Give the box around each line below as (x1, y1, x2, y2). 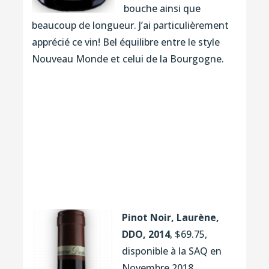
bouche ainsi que (123, 1, 201, 15)
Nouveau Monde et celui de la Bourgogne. (31, 52, 224, 65)
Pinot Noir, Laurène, (121, 210, 219, 224)
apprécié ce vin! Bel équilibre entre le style (31, 35, 220, 49)
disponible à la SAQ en (121, 244, 222, 258)
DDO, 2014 (121, 227, 170, 241)
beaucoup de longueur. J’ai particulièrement (31, 18, 229, 32)
